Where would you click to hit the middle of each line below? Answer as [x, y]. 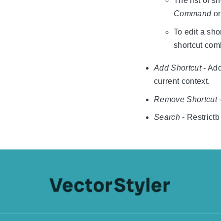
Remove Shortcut [185, 99]
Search [167, 117]
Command [193, 14]
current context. [182, 81]
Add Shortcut [178, 68]
